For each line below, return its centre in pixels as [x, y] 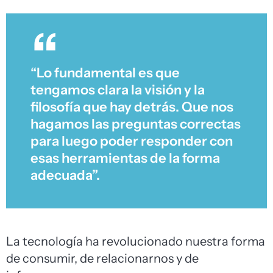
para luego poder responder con [132, 141]
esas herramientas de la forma [125, 158]
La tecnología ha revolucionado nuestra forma [136, 242]
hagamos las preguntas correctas [136, 124]
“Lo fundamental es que [105, 73]
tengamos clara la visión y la [118, 90]
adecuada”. [65, 175]
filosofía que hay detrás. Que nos [132, 107]
